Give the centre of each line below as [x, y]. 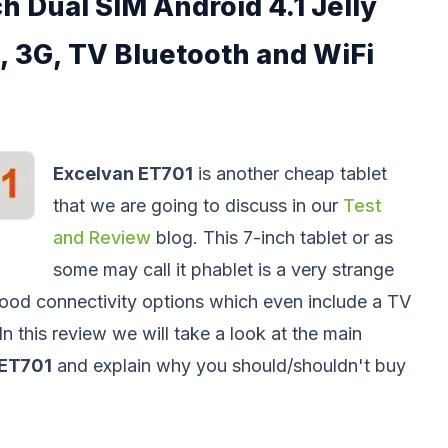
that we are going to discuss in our [198, 205]
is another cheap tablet [290, 173]
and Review [102, 237]
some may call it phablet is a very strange [223, 269]
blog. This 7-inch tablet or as [272, 237]
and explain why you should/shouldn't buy [229, 365]
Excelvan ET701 [123, 173]
